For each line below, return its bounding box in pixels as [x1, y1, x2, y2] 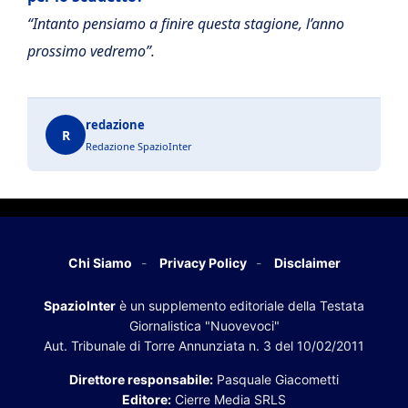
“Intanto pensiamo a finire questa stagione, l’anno [27, 14, 344, 34]
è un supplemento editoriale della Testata [116, 298, 364, 313]
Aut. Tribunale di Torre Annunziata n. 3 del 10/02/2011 [44, 338, 364, 353]
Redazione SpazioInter [86, 139, 192, 153]
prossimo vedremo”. [27, 41, 155, 61]
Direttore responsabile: [69, 372, 213, 387]
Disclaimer [273, 255, 341, 270]
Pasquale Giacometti [213, 372, 339, 387]
